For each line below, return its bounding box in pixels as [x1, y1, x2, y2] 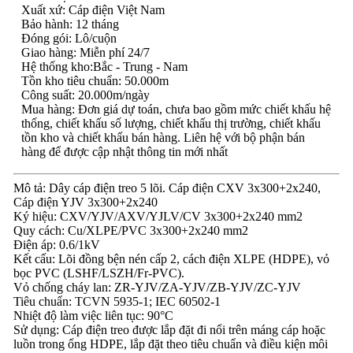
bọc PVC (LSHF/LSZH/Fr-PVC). [13, 266, 184, 280]
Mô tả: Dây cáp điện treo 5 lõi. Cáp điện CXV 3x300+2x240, [13, 181, 321, 195]
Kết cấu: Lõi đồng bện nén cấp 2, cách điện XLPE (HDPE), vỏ [13, 252, 329, 266]
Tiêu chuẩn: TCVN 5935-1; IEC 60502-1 [13, 295, 221, 308]
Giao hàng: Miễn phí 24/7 [20, 46, 150, 59]
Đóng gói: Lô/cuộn [20, 32, 117, 45]
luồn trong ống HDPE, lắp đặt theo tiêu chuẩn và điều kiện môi [13, 337, 328, 351]
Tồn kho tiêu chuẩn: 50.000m [20, 74, 169, 87]
